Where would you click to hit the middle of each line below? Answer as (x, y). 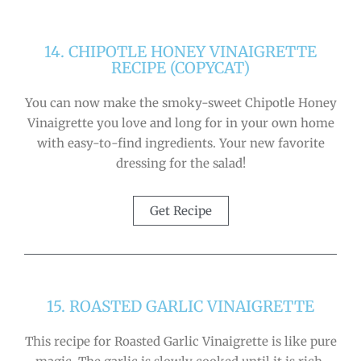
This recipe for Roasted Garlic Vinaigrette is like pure (180, 341)
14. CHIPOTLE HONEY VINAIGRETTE (180, 52)
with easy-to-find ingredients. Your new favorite (180, 143)
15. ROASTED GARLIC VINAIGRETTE (180, 306)
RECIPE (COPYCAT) (180, 68)
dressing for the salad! (180, 164)
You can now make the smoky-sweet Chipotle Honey (180, 103)
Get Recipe (180, 210)
